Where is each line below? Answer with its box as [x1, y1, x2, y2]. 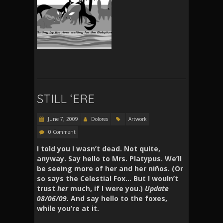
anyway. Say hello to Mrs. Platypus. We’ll [37, 153, 182, 163]
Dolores [91, 115, 108, 122]
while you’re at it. [37, 203, 99, 213]
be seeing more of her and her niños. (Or [37, 163, 183, 173]
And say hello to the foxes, [71, 193, 167, 203]
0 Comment [48, 128, 76, 135]
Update [143, 183, 169, 193]
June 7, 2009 [46, 115, 78, 122]
